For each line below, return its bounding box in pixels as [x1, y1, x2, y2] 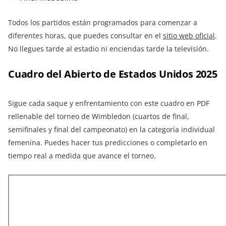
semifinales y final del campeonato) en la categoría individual [8, 125, 215, 135]
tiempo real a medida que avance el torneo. [8, 151, 156, 161]
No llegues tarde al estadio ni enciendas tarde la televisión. [8, 44, 209, 54]
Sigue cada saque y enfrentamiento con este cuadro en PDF [8, 98, 209, 108]
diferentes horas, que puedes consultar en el [8, 31, 163, 41]
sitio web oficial [163, 31, 215, 41]
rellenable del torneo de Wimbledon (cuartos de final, [8, 111, 189, 122]
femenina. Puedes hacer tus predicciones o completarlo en [8, 138, 207, 148]
